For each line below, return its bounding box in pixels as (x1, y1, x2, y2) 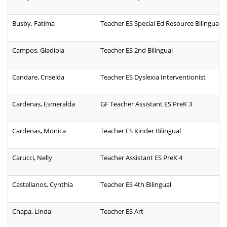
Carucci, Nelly (12, 153, 52, 163)
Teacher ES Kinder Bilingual (100, 126, 181, 136)
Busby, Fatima (12, 19, 55, 28)
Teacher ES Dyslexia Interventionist (100, 72, 206, 82)
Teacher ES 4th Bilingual (100, 180, 171, 190)
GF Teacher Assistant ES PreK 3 (100, 99, 192, 109)
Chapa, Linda (12, 207, 51, 216)
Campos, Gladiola (12, 46, 64, 55)
